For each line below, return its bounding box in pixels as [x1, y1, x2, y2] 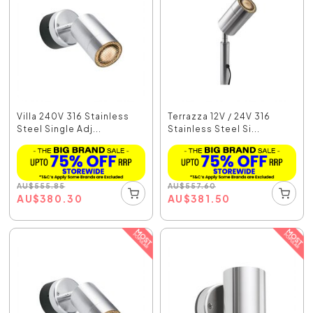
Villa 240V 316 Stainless [17, 111, 130, 122]
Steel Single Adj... [17, 124, 102, 135]
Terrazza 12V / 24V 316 [168, 111, 270, 122]
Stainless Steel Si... [168, 124, 260, 135]
